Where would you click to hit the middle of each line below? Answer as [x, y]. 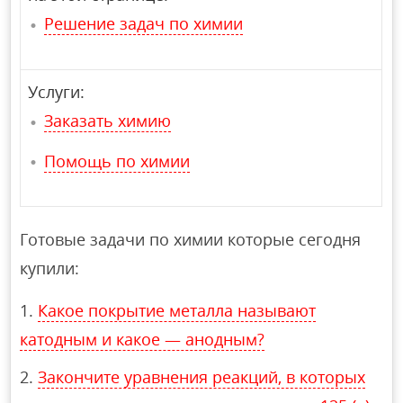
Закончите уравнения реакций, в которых [202, 377]
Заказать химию [108, 121]
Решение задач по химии [144, 24]
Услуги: [57, 92]
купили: [50, 269]
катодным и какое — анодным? [143, 340]
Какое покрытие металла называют [177, 311]
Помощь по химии [117, 161]
